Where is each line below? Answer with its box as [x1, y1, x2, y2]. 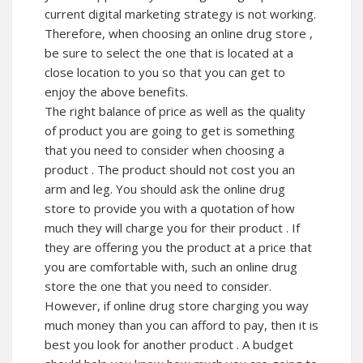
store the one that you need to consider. [45, 278, 271, 294]
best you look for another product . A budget [45, 336, 293, 352]
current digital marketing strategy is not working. [45, 6, 316, 22]
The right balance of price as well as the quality [45, 103, 305, 119]
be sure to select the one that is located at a [45, 45, 293, 61]
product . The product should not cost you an [45, 161, 295, 177]
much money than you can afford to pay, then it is [45, 317, 318, 333]
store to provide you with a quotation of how [45, 200, 295, 216]
